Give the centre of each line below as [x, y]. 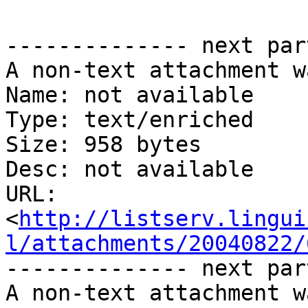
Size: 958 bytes [103, 145]
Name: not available [130, 95]
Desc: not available [130, 169]
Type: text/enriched [130, 120]
